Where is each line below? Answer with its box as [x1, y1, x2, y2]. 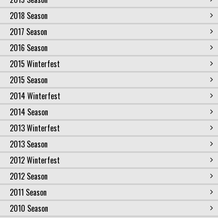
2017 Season [10, 26, 47, 37]
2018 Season [10, 10, 48, 21]
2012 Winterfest [10, 154, 60, 166]
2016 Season [10, 42, 48, 54]
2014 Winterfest [10, 90, 60, 102]
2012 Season [10, 170, 48, 182]
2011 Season [10, 186, 47, 198]
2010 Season [10, 202, 48, 214]
